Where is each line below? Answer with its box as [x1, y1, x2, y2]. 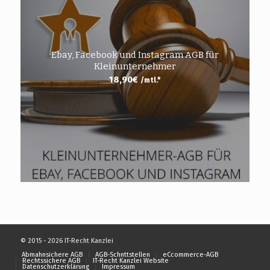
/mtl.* [140, 76, 161, 85]
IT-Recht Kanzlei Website [92, 256, 169, 265]
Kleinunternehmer [93, 61, 176, 72]
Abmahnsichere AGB [21, 250, 83, 259]
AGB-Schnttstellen [95, 250, 150, 259]
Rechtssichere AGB [22, 256, 80, 265]
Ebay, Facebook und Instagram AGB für [51, 49, 219, 61]
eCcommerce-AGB [162, 250, 218, 259]
